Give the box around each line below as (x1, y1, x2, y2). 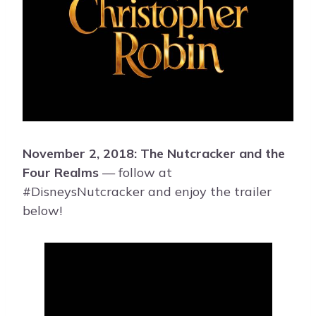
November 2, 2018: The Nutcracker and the (23, 145, 285, 162)
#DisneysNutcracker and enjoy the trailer (23, 183, 272, 200)
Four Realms (23, 164, 99, 181)
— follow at (99, 164, 172, 181)
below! (23, 202, 62, 219)
